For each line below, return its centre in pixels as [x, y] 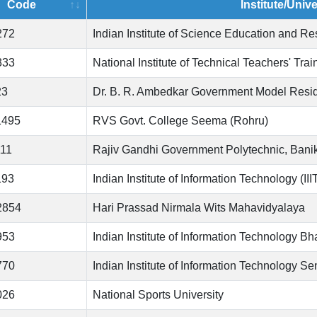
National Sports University [158, 295]
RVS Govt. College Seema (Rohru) [180, 121]
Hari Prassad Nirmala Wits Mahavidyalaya [199, 208]
